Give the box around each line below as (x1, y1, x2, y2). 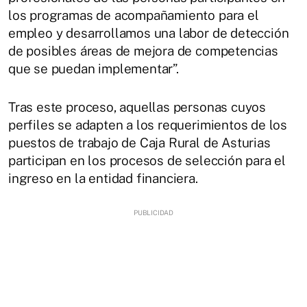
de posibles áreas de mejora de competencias (8, 42, 278, 58)
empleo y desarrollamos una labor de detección (8, 25, 289, 40)
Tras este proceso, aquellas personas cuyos (8, 99, 267, 114)
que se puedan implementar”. (8, 60, 179, 76)
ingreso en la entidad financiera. (8, 170, 198, 186)
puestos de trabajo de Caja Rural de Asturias (8, 134, 271, 150)
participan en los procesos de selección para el (8, 152, 286, 168)
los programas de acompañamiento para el (8, 7, 259, 23)
